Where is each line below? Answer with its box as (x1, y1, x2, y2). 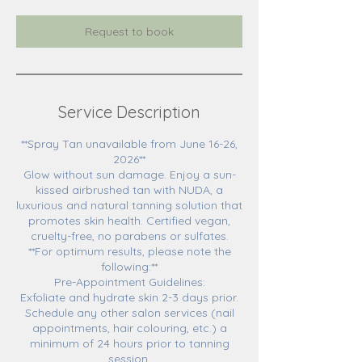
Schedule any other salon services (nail (24, 305, 234, 320)
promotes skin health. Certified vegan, (28, 213, 230, 228)
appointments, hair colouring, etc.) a (32, 321, 227, 335)
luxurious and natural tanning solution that (16, 198, 242, 213)
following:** (101, 259, 158, 274)
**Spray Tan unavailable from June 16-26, (21, 137, 238, 151)
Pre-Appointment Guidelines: (53, 275, 205, 289)
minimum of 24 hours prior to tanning (29, 336, 229, 351)
